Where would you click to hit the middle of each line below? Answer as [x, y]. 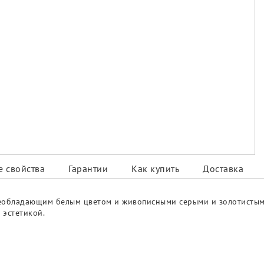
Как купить [155, 169]
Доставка [223, 169]
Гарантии [88, 169]
